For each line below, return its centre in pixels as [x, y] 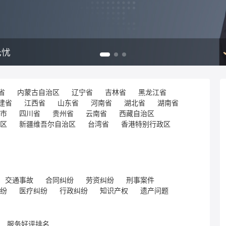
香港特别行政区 [146, 124]
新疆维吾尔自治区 [47, 124]
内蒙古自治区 [38, 92]
